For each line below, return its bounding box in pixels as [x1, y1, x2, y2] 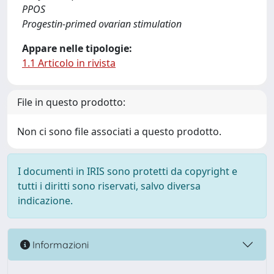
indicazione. [18, 194, 73, 207]
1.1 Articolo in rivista [22, 56, 116, 70]
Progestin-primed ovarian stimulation [22, 17, 182, 31]
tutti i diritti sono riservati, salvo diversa [18, 179, 201, 193]
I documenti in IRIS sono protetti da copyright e [18, 165, 237, 178]
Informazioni [30, 238, 89, 251]
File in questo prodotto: [17, 95, 125, 109]
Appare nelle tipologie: [22, 42, 132, 55]
